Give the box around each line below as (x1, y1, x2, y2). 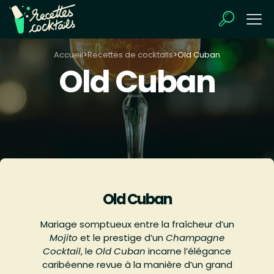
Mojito (50, 231, 78, 245)
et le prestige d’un (78, 231, 166, 245)
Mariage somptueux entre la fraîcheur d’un (40, 218, 234, 231)
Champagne (166, 231, 224, 245)
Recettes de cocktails (87, 49, 173, 61)
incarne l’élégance (146, 245, 231, 258)
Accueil (54, 49, 83, 61)
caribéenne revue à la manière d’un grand (42, 258, 232, 272)
